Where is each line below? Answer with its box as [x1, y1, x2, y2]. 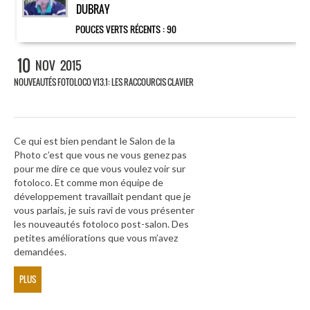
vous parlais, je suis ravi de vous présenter [14, 204, 194, 217]
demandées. [14, 246, 66, 258]
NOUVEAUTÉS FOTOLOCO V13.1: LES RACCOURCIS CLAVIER [14, 76, 194, 88]
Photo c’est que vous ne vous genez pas [14, 149, 187, 161]
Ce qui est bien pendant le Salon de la [14, 135, 175, 147]
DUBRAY [76, 1, 109, 17]
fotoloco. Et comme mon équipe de [14, 176, 163, 189]
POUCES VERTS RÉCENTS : [75, 22, 167, 36]
